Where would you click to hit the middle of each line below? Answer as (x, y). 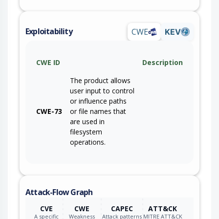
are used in (87, 121)
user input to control (102, 90)
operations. (88, 142)
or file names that (98, 111)
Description (163, 62)
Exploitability (49, 32)
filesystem (86, 131)
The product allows (100, 80)
